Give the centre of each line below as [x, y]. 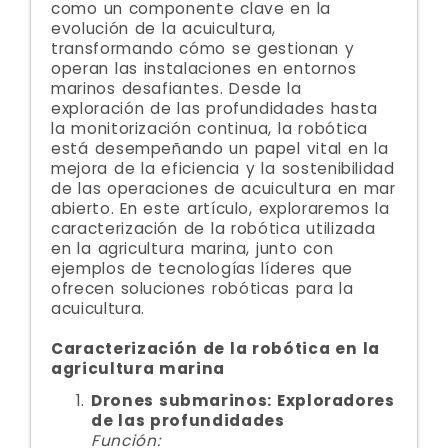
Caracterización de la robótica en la [215, 348]
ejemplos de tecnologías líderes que [202, 268]
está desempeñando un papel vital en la [220, 148]
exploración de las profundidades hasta [214, 108]
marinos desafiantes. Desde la [176, 88]
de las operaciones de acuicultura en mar [223, 188]
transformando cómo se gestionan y [203, 48]
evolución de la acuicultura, [164, 28]
